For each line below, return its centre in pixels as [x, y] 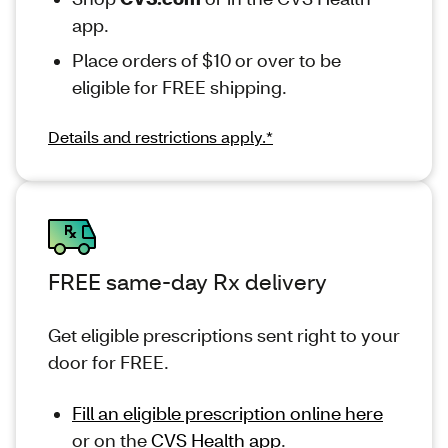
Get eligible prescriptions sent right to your [224, 334]
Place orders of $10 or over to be [206, 59]
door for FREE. [108, 361]
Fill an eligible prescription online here [227, 412]
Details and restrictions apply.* [160, 136]
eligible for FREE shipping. [179, 86]
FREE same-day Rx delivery [187, 281]
